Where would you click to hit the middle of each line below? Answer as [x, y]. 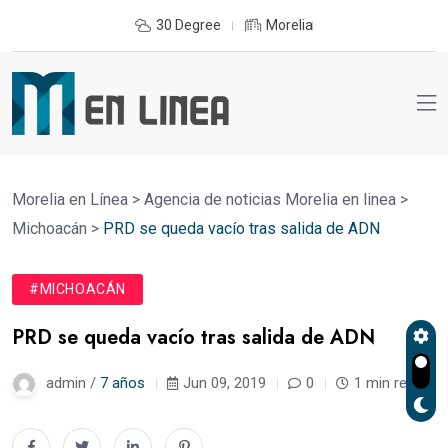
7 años [122, 382]
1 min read [388, 382]
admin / [73, 382]
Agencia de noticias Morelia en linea [270, 199]
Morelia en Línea [70, 199]
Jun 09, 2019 [224, 382]
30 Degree [188, 25]
